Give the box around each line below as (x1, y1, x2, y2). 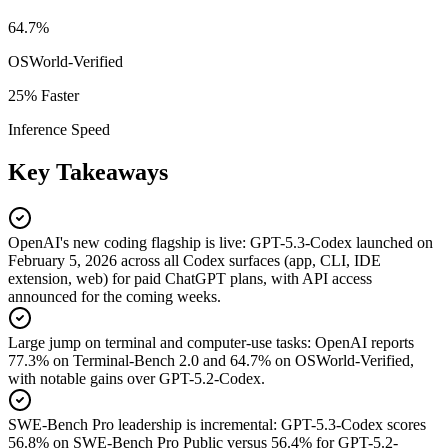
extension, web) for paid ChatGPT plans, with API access (8, 269, 372, 287)
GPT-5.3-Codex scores (281, 415, 426, 433)
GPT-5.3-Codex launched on (250, 233, 433, 251)
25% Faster (8, 86, 79, 104)
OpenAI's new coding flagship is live (8, 233, 242, 251)
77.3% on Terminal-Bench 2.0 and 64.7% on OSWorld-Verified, (8, 351, 414, 369)
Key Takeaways (8, 158, 168, 185)
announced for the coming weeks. (8, 287, 221, 305)
